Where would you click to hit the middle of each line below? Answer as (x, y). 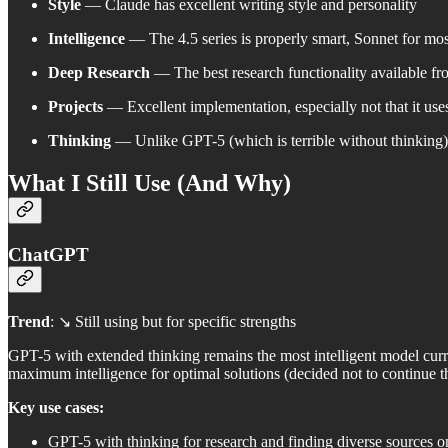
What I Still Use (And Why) (149, 183)
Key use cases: (56, 407)
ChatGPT (48, 255)
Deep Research (99, 73)
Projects (75, 107)
